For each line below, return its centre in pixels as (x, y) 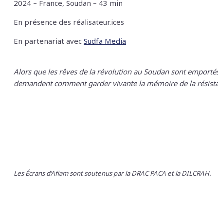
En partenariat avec (49, 41)
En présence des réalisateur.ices (70, 22)
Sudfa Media (105, 41)
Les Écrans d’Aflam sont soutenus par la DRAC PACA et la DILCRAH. (113, 173)
